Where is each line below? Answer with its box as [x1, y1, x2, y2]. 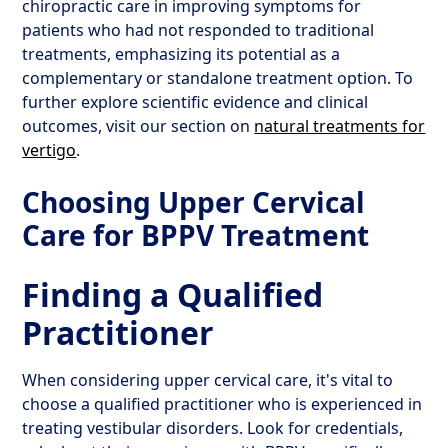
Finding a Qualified [22, 273, 324, 316]
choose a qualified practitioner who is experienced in [22, 393, 423, 415]
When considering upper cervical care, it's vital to [22, 369, 394, 391]
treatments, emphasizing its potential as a [22, 43, 341, 65]
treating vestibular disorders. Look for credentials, [22, 417, 404, 439]
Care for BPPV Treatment [22, 216, 370, 254]
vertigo [22, 139, 77, 161]
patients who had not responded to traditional [22, 19, 375, 41]
